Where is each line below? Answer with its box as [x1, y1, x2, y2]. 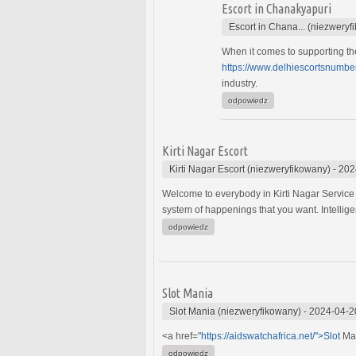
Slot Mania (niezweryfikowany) [169, 305, 301, 317]
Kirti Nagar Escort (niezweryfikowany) [169, 163, 331, 175]
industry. [222, 77, 257, 89]
